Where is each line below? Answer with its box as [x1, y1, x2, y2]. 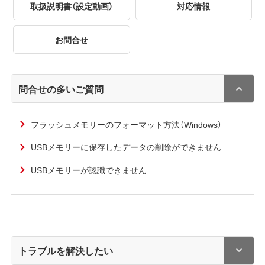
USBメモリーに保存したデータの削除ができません [30, 141, 221, 153]
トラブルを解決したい [18, 243, 114, 258]
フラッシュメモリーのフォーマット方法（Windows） [30, 118, 222, 130]
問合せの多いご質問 [18, 81, 104, 96]
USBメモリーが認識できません [30, 163, 147, 176]
